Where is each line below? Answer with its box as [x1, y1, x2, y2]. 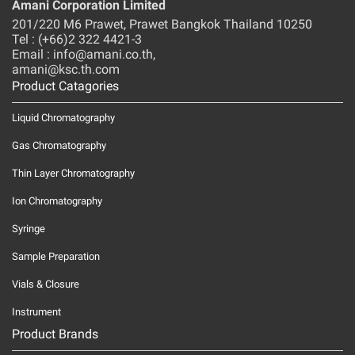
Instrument [12, 305, 61, 318]
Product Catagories [12, 78, 119, 94]
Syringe [12, 222, 45, 235]
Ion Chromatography [12, 194, 102, 207]
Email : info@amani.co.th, [12, 46, 155, 62]
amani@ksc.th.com [12, 61, 120, 77]
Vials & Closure [12, 277, 79, 290]
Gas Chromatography [12, 139, 106, 151]
